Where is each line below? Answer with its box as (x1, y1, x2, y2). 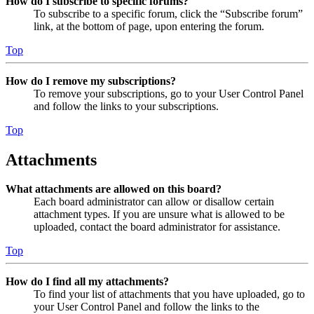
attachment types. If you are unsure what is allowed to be (34, 208, 285, 221)
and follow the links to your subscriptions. (34, 100, 219, 112)
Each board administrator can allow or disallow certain (34, 196, 274, 208)
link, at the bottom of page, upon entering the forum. (34, 20, 264, 32)
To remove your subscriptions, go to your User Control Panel (34, 87, 303, 100)
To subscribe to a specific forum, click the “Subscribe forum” (34, 7, 303, 20)
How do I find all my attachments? (6, 275, 169, 288)
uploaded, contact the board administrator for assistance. (34, 221, 280, 233)
